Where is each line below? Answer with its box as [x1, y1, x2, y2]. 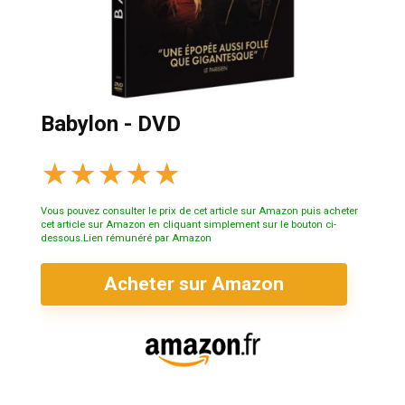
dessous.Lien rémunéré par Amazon [41, 231, 212, 244]
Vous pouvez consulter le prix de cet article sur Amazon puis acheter [41, 204, 358, 217]
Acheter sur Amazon [104, 272, 284, 295]
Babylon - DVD [41, 110, 181, 137]
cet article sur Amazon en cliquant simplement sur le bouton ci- [41, 218, 336, 231]
